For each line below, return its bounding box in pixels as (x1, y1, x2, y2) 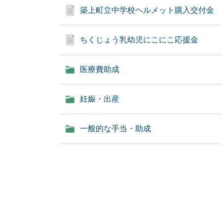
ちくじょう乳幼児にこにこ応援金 (80, 36, 198, 44)
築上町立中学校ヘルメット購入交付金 (80, 6, 214, 14)
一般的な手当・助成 (80, 124, 151, 133)
